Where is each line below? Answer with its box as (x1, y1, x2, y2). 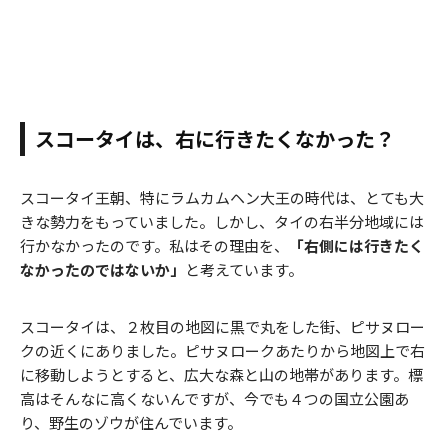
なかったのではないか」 (20, 259, 185, 281)
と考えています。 (185, 259, 303, 281)
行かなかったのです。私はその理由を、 (20, 235, 289, 257)
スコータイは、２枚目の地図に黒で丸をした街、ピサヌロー (20, 316, 425, 338)
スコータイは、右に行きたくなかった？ (35, 124, 395, 154)
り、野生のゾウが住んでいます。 (20, 412, 242, 434)
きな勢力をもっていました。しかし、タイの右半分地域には (20, 211, 424, 233)
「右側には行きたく (289, 235, 424, 257)
